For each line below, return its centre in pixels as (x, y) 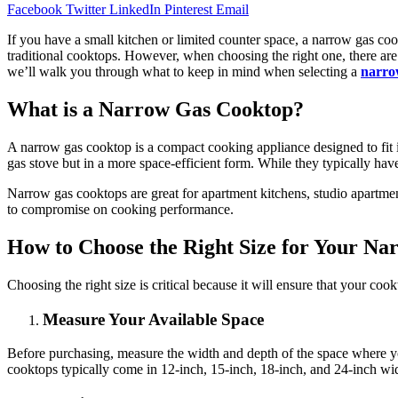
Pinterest (188, 10)
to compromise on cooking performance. (120, 210)
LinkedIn (135, 10)
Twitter (86, 10)
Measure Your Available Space (153, 319)
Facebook (35, 10)
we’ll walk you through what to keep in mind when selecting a (184, 72)
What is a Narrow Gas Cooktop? (155, 110)
